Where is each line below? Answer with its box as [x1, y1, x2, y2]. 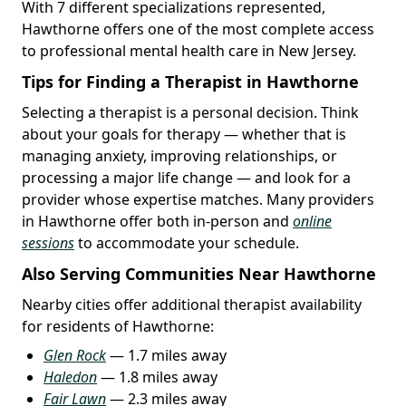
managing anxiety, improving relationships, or [22, 145, 337, 166]
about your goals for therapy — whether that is [22, 123, 346, 144]
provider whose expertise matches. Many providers [22, 188, 374, 209]
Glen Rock [43, 344, 106, 365]
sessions [22, 232, 74, 253]
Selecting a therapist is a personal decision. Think [22, 101, 359, 122]
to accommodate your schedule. [74, 232, 299, 253]
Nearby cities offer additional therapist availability [22, 294, 362, 314]
